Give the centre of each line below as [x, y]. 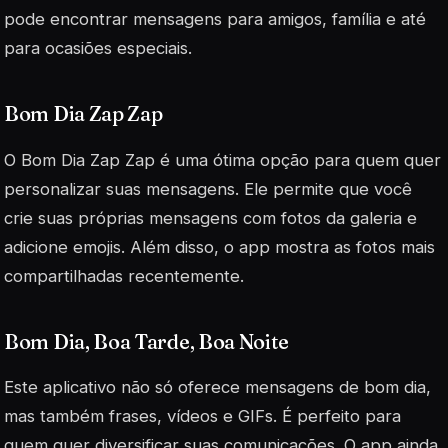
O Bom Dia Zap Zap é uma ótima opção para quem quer [222, 159]
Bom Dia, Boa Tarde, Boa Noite [146, 341]
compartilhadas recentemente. [124, 275]
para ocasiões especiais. [98, 48]
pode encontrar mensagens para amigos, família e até [215, 19]
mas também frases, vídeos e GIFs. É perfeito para [202, 415]
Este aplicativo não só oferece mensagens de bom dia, [217, 386]
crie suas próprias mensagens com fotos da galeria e [210, 217]
